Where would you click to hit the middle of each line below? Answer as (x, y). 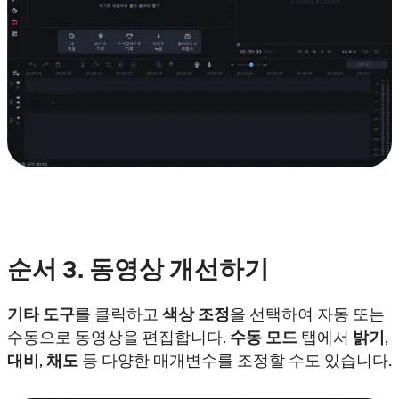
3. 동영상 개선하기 (166, 269)
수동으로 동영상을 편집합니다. (118, 337)
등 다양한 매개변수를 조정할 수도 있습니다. (235, 360)
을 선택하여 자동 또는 (307, 313)
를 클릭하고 (118, 313)
